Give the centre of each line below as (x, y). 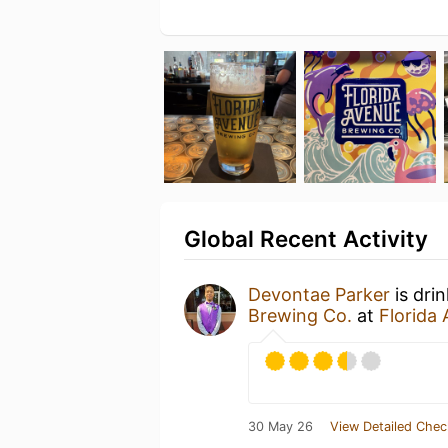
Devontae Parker (319, 294)
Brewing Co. (300, 315)
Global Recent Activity (306, 238)
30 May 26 (280, 426)
